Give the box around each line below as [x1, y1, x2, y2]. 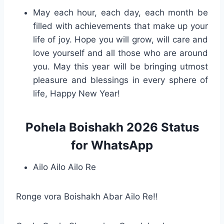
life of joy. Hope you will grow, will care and [33, 34, 208, 44]
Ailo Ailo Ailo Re [33, 161, 96, 172]
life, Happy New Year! [33, 88, 120, 98]
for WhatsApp [71, 137, 153, 152]
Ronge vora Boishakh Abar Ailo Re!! [16, 191, 158, 201]
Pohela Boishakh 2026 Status [25, 119, 199, 134]
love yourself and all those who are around [33, 47, 208, 58]
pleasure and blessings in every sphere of [33, 74, 208, 85]
